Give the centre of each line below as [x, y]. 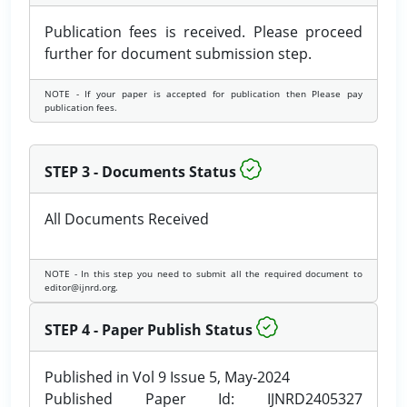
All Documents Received [127, 219]
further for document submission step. [178, 54]
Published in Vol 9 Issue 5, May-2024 [167, 377]
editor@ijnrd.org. [81, 287]
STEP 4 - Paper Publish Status [149, 330]
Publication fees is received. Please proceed [203, 32]
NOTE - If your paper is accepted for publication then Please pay [203, 94]
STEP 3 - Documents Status [140, 172]
